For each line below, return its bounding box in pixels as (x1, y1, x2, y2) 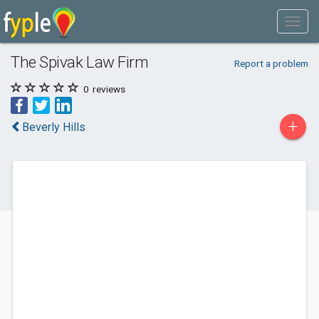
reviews (90, 83, 125, 95)
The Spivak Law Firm (11, 53, 149, 71)
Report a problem (234, 58, 308, 69)
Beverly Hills (22, 120, 85, 134)
